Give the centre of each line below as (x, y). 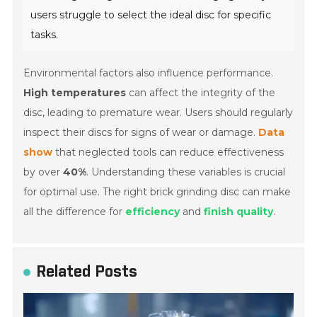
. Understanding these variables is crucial (186, 172)
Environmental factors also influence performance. (149, 73)
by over (44, 172)
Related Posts (87, 272)
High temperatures (75, 93)
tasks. (45, 35)
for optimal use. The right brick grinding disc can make (157, 192)
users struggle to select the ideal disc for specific (151, 15)
